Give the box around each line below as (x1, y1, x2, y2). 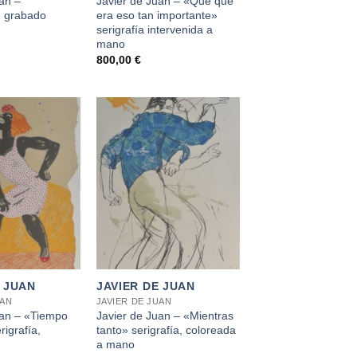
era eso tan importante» (96, 8, 218, 22)
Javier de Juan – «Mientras (96, 309, 233, 323)
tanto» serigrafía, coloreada (96, 324, 236, 337)
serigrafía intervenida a (96, 22, 213, 36)
